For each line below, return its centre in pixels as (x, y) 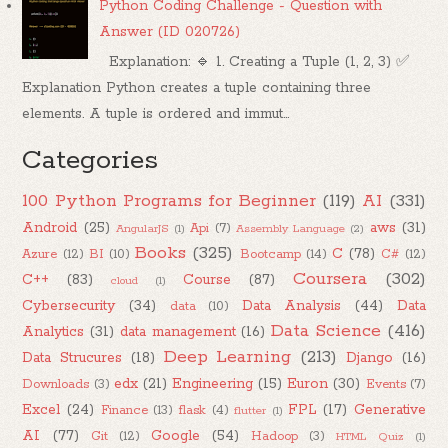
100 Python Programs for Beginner (169, 200)
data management (177, 331)
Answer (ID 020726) (170, 32)
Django (369, 357)
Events (385, 384)
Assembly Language (290, 228)
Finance (124, 410)
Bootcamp (270, 254)
